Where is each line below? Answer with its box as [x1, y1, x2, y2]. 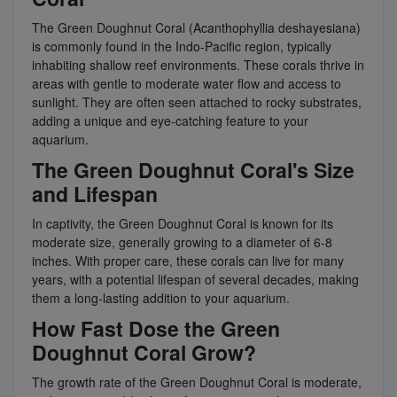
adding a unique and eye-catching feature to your [32, 111, 308, 129]
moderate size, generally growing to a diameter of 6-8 [32, 232, 332, 251]
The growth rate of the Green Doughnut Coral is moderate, [32, 372, 362, 391]
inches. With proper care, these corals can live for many [32, 251, 344, 269]
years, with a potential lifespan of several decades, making [32, 269, 359, 288]
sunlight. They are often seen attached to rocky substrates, [32, 92, 362, 111]
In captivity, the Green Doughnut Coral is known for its [32, 214, 333, 232]
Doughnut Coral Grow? [32, 337, 256, 367]
